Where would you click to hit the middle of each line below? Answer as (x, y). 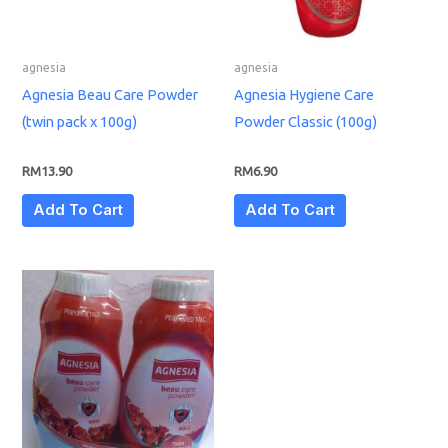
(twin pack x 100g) (80, 121)
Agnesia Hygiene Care (304, 94)
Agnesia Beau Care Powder (110, 94)
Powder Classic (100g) (305, 121)
